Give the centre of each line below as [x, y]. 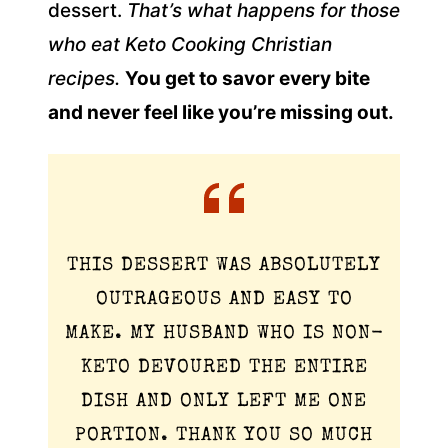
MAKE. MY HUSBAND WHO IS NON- [224, 334]
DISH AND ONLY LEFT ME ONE [224, 402]
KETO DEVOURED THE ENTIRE [224, 368]
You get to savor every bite [247, 78]
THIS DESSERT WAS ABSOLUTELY [224, 266]
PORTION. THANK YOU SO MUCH [224, 436]
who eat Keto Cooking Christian [190, 44]
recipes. [86, 78]
